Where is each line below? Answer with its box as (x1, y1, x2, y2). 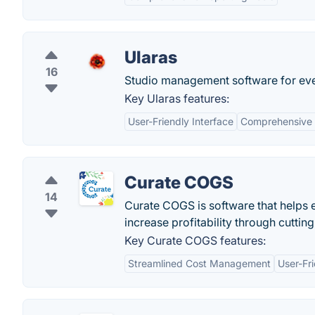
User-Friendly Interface (128, 115, 233, 127)
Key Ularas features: (124, 91, 229, 105)
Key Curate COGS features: (124, 233, 266, 247)
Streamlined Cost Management (128, 257, 271, 269)
